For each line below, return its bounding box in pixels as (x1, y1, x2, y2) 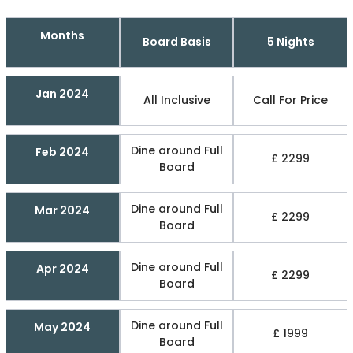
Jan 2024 (35, 85, 90, 102)
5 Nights (266, 34, 314, 50)
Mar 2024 (35, 202, 91, 218)
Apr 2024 (35, 260, 89, 277)
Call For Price (253, 92, 329, 109)
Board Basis (142, 34, 211, 50)
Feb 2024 (35, 143, 90, 160)
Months (40, 27, 85, 43)
